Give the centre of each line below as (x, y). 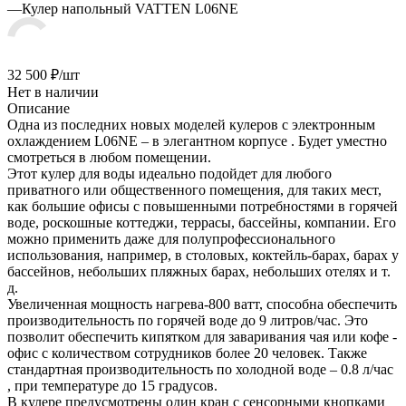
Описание (39, 108)
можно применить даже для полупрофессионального (171, 238)
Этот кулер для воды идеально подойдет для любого (169, 173)
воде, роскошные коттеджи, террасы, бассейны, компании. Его (202, 222)
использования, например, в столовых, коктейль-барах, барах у (203, 255)
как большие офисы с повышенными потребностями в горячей (203, 206)
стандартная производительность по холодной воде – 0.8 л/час (200, 369)
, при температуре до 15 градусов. (112, 385)
